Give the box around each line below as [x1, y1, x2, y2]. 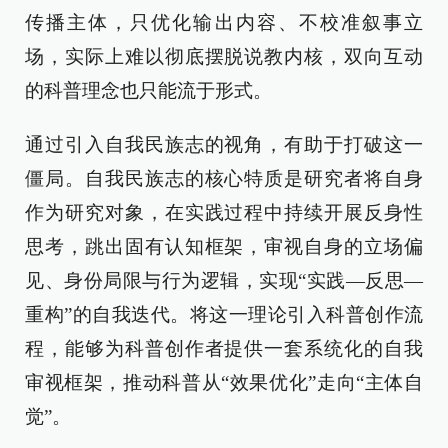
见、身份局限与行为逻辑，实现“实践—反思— [25, 270, 423, 291]
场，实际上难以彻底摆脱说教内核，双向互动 [25, 46, 423, 67]
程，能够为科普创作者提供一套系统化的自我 [25, 338, 423, 359]
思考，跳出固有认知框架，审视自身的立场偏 [25, 236, 423, 257]
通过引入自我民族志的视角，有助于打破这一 [25, 134, 423, 155]
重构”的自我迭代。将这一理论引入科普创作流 [25, 304, 423, 325]
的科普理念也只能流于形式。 [25, 80, 272, 101]
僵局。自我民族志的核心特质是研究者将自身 [25, 168, 423, 189]
